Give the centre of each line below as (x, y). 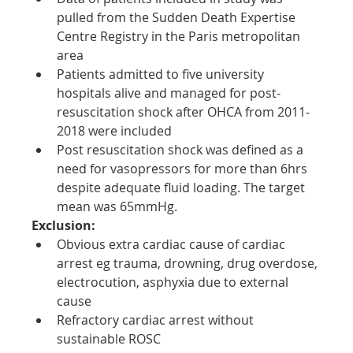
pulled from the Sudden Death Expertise (178, 17)
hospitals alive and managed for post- (169, 93)
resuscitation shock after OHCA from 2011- (184, 111)
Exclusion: (64, 225)
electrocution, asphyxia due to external (175, 282)
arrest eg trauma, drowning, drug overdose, (189, 263)
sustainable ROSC (109, 338)
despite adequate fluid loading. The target (183, 187)
